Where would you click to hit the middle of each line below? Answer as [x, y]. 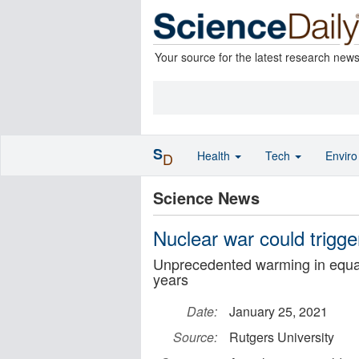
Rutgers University [282, 337]
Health [215, 155]
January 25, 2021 [278, 311]
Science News [206, 198]
